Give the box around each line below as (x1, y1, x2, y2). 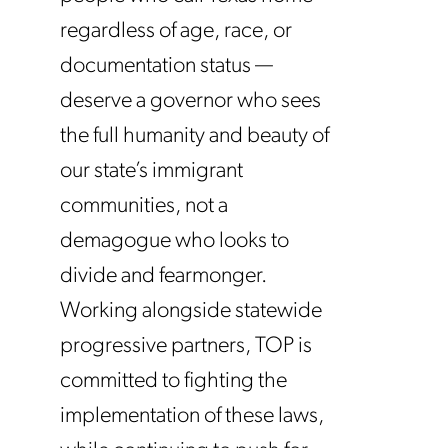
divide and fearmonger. (60, 265, 267, 288)
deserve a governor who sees (60, 90, 321, 113)
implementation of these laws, (60, 405, 324, 428)
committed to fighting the (60, 370, 287, 393)
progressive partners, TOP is (60, 335, 312, 358)
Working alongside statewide (60, 300, 322, 323)
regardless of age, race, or (60, 20, 292, 43)
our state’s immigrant (60, 160, 243, 183)
